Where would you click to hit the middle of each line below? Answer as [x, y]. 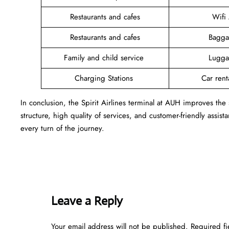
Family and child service [105, 58]
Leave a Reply [87, 201]
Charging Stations [105, 78]
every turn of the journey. [62, 128]
